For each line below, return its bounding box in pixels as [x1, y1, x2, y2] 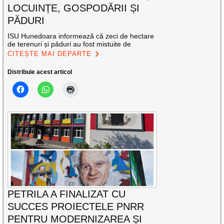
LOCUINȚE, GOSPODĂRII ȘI [7, 2, 140, 13]
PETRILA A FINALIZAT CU [7, 188, 126, 200]
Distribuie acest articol [7, 68, 72, 75]
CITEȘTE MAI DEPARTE [7, 49, 92, 57]
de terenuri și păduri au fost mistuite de [7, 39, 131, 48]
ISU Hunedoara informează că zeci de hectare [7, 31, 154, 40]
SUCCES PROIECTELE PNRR [7, 201, 144, 212]
